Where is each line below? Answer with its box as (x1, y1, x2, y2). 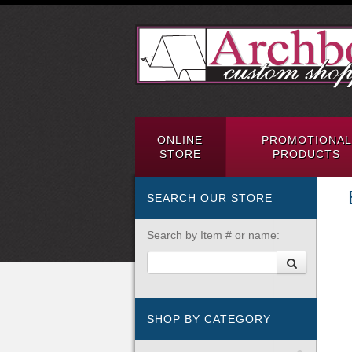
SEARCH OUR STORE (147, 192, 273, 204)
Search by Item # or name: (147, 229, 280, 241)
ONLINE (157, 134, 203, 146)
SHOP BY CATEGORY (147, 313, 271, 325)
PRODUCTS (273, 148, 340, 160)
